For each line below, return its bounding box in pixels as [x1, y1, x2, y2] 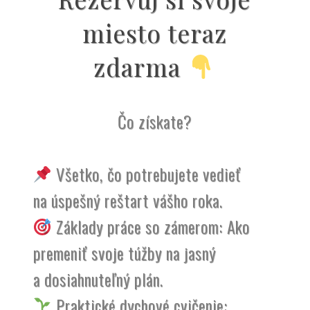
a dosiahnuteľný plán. [33, 266, 163, 291]
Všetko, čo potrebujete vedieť [52, 161, 241, 186]
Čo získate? [117, 108, 192, 134]
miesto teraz [82, 16, 227, 49]
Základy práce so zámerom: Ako [52, 213, 250, 239]
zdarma [93, 50, 188, 83]
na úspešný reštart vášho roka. [33, 187, 223, 212]
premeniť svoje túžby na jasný [33, 239, 216, 265]
